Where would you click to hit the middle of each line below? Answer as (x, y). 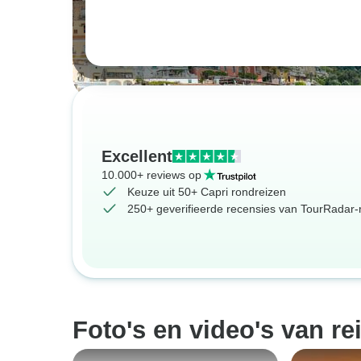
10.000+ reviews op (151, 174)
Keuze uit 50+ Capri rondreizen (207, 191)
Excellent (137, 156)
